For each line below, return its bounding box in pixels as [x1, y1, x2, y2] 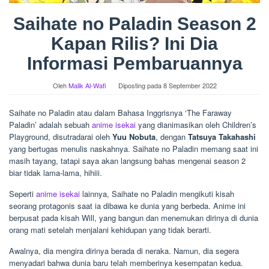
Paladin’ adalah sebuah [9, 119, 92, 131]
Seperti [9, 188, 36, 200]
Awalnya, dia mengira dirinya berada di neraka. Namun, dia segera [9, 245, 239, 257]
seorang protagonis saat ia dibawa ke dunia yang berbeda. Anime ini [9, 200, 246, 212]
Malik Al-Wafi [68, 80, 106, 91]
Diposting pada [118, 80, 163, 91]
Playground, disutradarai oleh [9, 131, 112, 143]
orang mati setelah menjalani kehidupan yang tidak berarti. [9, 224, 211, 236]
